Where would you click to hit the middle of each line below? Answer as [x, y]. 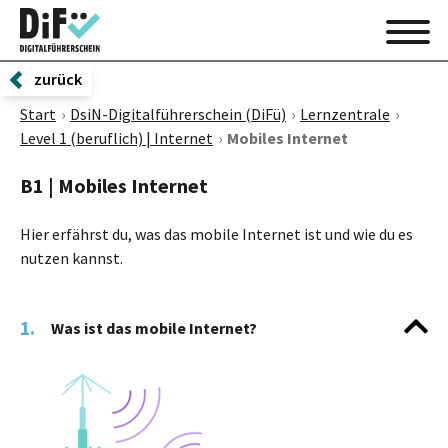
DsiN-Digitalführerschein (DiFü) [178, 114]
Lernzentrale [345, 114]
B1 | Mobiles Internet [114, 185]
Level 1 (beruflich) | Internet [116, 138]
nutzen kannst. [71, 258]
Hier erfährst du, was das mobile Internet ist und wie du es [216, 234]
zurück [58, 79]
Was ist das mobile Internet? [154, 327]
